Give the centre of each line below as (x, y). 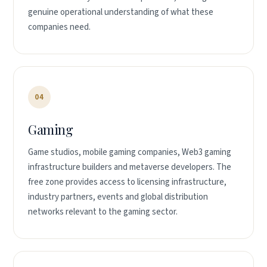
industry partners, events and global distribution (118, 197)
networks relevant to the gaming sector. (103, 212)
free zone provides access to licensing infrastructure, (127, 182)
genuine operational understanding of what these (121, 12)
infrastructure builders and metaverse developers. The (130, 167)
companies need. (59, 27)
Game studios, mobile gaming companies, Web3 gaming (130, 152)
